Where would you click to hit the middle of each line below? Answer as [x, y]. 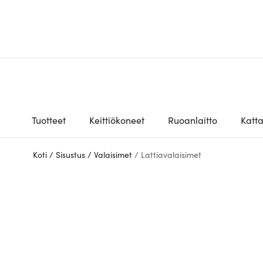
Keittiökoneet [117, 120]
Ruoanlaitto [193, 120]
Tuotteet [49, 120]
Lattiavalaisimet [171, 154]
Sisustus [70, 154]
